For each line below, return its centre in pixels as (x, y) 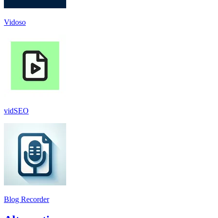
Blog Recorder (27, 199)
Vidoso (15, 22)
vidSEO (16, 110)
